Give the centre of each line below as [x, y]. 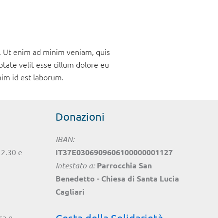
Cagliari [70, 192]
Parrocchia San [124, 165]
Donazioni [80, 117]
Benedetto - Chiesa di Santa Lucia [117, 179]
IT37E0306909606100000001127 [114, 152]
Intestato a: [75, 165]
